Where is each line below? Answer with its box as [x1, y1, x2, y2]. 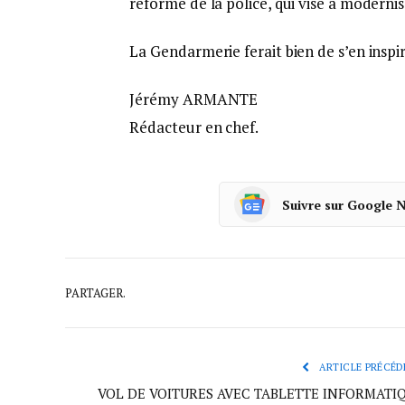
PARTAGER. [65, 284, 126, 301]
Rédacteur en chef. [129, 117, 259, 138]
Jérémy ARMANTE [129, 89, 259, 110]
